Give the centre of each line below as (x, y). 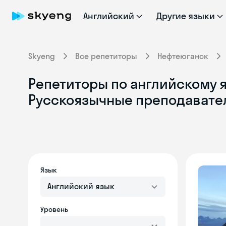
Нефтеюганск (183, 56)
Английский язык (81, 186)
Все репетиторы (106, 56)
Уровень (54, 209)
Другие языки (186, 16)
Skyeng (42, 56)
